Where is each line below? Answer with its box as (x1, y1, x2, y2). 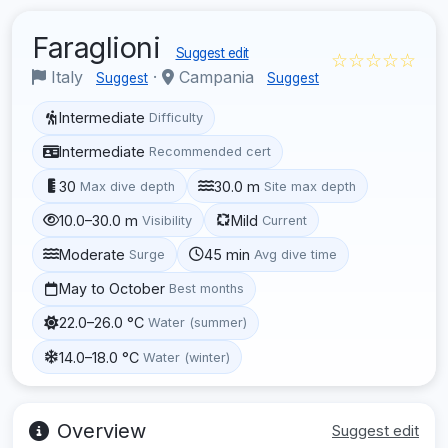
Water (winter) (143, 349, 231, 365)
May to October (59, 280, 166, 298)
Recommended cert (149, 144, 272, 160)
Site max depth (264, 178, 357, 194)
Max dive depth (80, 178, 176, 194)
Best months (169, 281, 245, 297)
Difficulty (149, 110, 204, 126)
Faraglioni (32, 29, 168, 65)
